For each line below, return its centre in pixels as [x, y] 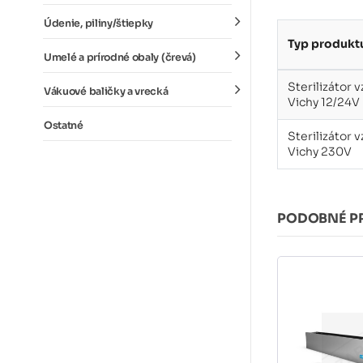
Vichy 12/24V [324, 102]
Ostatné [64, 126]
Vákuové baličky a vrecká [106, 92]
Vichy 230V [320, 152]
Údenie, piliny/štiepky [99, 23]
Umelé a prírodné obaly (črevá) [120, 58]
